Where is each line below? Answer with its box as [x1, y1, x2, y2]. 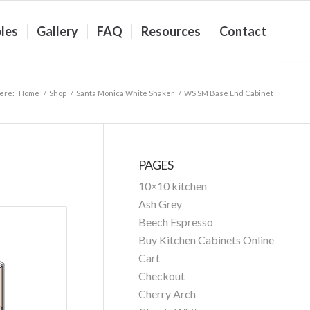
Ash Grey [138, 197, 183, 210]
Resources [141, 24, 201, 39]
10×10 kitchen [138, 179, 208, 192]
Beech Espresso [138, 215, 214, 228]
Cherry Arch [138, 287, 197, 300]
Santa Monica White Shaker [76, 88, 174, 98]
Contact [219, 24, 266, 39]
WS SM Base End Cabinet [184, 88, 273, 98]
